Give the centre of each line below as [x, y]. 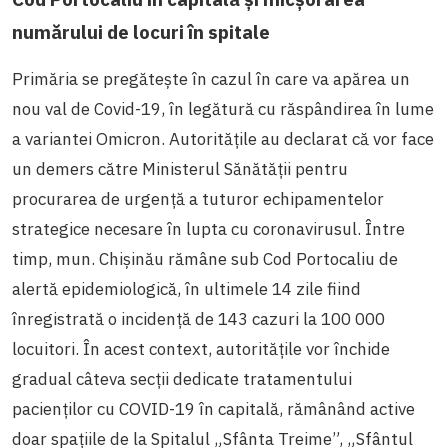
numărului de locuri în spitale [141, 32]
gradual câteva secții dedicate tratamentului [182, 379]
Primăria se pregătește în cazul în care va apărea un [211, 79]
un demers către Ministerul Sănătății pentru [180, 169]
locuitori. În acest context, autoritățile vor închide [201, 349]
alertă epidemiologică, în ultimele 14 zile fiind [186, 289]
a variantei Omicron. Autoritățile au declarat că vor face [223, 139]
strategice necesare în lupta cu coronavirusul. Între [208, 229]
